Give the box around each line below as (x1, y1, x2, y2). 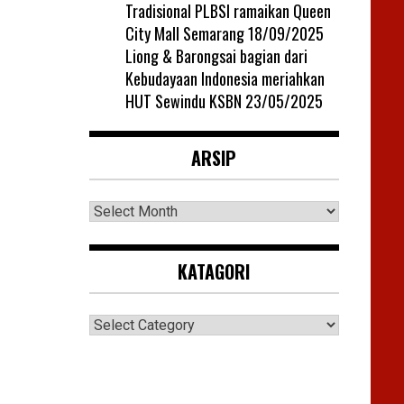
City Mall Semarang (124, 21, 244, 45)
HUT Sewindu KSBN (124, 88, 242, 113)
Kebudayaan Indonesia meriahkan (124, 66, 325, 90)
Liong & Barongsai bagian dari (124, 43, 308, 68)
